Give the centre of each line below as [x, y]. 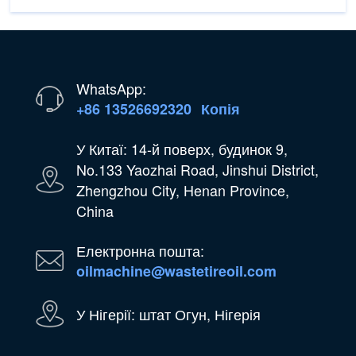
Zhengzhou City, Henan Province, [182, 190]
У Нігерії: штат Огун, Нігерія [168, 314]
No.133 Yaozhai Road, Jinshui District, [197, 170]
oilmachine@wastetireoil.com [176, 271]
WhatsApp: [111, 89]
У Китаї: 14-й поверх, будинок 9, [182, 149]
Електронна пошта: [140, 250]
